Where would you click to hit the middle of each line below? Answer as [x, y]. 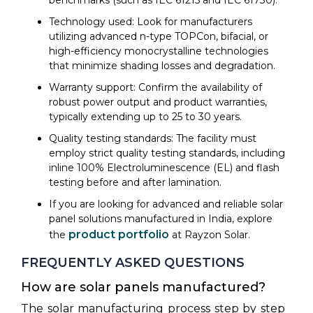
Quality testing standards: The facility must [153, 138]
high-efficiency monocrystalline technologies [159, 51]
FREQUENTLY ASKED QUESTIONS [133, 262]
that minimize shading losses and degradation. [162, 65]
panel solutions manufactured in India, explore [161, 218]
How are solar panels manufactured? [143, 287]
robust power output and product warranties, [158, 102]
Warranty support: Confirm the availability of [155, 87]
